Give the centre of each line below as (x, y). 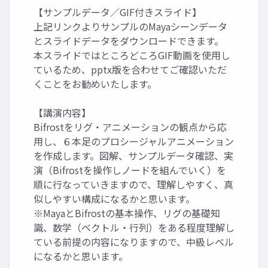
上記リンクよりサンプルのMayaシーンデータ (130, 26)
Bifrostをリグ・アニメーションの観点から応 (130, 127)
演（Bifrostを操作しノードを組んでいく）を (130, 170)
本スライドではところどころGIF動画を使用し (132, 55)
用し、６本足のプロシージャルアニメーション (134, 141)
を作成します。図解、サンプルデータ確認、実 (133, 156)
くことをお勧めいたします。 (95, 84)
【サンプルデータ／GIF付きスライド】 (118, 12)
